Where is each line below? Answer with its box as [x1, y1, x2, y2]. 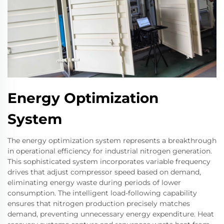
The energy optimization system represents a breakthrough [7, 136, 216, 145]
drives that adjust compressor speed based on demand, [7, 167, 201, 177]
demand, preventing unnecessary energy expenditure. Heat [7, 209, 214, 219]
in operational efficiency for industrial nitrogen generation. [7, 146, 212, 156]
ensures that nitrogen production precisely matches [7, 199, 190, 208]
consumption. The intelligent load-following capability [7, 188, 197, 198]
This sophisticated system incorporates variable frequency [7, 157, 210, 166]
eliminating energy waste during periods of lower [7, 178, 181, 187]
